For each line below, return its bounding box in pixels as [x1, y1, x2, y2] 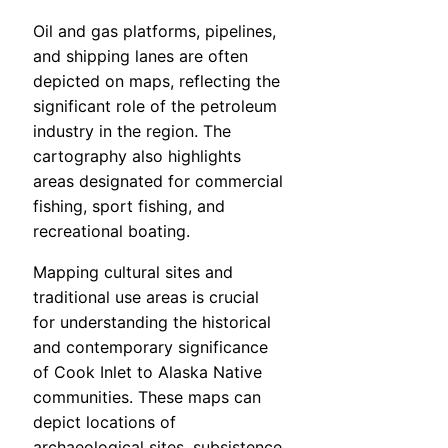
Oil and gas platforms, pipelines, [33, 21, 276, 42]
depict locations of [33, 412, 176, 433]
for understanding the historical [33, 312, 271, 333]
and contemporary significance [33, 337, 268, 358]
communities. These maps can [33, 387, 261, 408]
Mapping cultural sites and [33, 262, 233, 283]
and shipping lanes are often [33, 46, 248, 67]
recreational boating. [33, 221, 190, 242]
